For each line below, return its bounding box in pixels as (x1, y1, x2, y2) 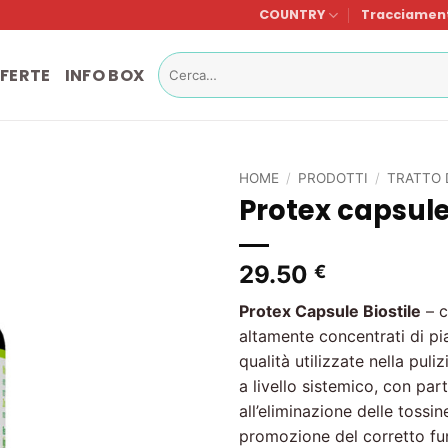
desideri (141, 255, 194, 273)
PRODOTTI (298, 170, 369, 186)
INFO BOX (64, 63, 145, 87)
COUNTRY (259, 6, 326, 23)
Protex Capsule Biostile (239, 300, 421, 321)
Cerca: (157, 53, 197, 68)
